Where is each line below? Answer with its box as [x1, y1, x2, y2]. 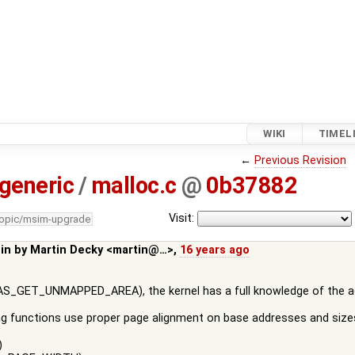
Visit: [168, 211, 194, 225]
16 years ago [180, 242, 250, 257]
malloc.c [90, 172, 177, 200]
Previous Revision [254, 153, 346, 167]
